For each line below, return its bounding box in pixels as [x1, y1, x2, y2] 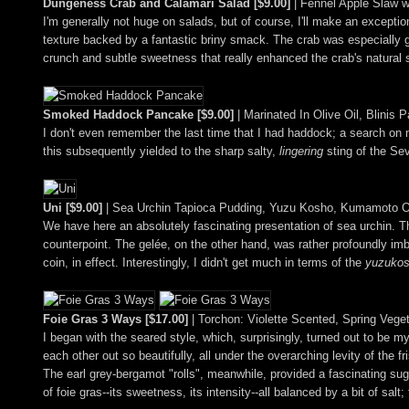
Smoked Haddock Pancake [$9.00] [43, 107, 234, 121]
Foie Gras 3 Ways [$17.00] [43, 311, 188, 326]
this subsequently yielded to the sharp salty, [43, 143, 279, 158]
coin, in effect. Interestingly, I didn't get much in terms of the [43, 255, 365, 269]
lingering [279, 143, 323, 158]
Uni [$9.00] [43, 200, 102, 215]
